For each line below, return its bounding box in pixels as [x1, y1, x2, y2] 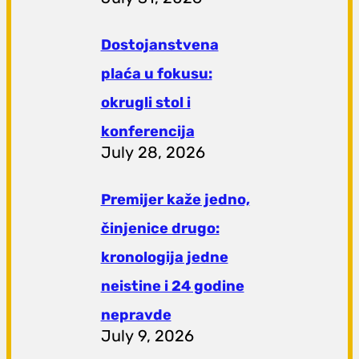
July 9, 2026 [100, 326, 194, 346]
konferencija [100, 122, 195, 140]
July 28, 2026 [100, 142, 205, 162]
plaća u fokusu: [100, 64, 212, 83]
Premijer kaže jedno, [100, 191, 250, 209]
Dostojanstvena [100, 35, 219, 54]
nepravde [100, 306, 171, 325]
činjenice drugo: [100, 220, 220, 238]
